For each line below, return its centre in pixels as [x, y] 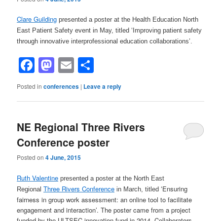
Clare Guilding [37, 19]
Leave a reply [103, 86]
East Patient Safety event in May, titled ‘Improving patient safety [110, 31]
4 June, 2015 [63, 158]
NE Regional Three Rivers [81, 127]
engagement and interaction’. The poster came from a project [104, 210]
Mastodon [90, 65]
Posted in [30, 86]
